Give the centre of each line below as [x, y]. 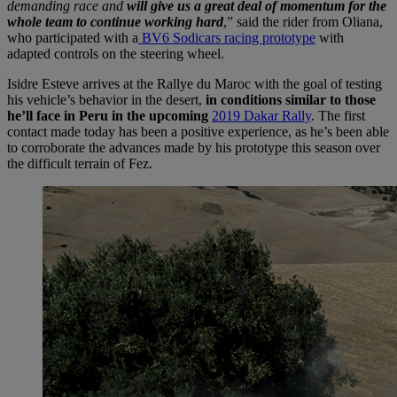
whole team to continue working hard [115, 21]
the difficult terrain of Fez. [80, 163]
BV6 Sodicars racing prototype [227, 37]
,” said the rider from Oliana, [303, 21]
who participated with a [73, 37]
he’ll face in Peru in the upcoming [108, 115]
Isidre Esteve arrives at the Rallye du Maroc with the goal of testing [195, 83]
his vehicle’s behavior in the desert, [105, 99]
